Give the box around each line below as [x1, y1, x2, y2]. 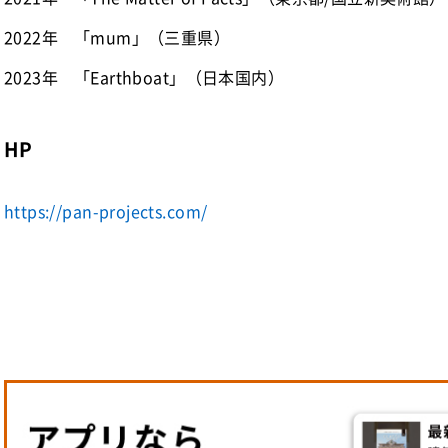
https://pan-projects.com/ [4, 199, 208, 223]
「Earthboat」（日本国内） [74, 65, 285, 89]
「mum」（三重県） [74, 25, 231, 49]
